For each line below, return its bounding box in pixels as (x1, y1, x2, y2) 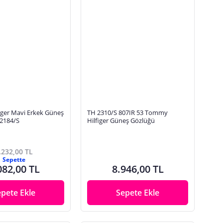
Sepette (2, 155, 25, 164)
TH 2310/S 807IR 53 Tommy (87, 108, 168, 117)
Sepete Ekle (116, 187, 160, 198)
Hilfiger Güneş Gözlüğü (87, 116, 155, 125)
